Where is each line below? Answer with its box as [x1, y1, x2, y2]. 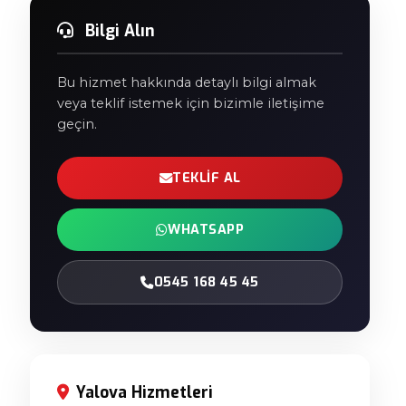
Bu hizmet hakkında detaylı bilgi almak [57, 74, 316, 91]
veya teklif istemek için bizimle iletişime [57, 95, 324, 111]
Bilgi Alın [81, 20, 155, 42]
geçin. [57, 116, 97, 132]
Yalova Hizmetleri [76, 382, 213, 403]
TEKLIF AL [172, 169, 241, 187]
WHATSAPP [168, 221, 245, 238]
